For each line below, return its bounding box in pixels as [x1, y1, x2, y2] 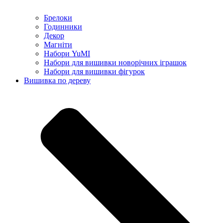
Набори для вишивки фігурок [44, 67, 145, 76]
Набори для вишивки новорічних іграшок [44, 58, 187, 67]
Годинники [44, 22, 82, 31]
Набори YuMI [44, 49, 90, 58]
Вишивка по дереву [24, 76, 91, 85]
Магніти [44, 40, 72, 49]
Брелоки [44, 13, 72, 22]
